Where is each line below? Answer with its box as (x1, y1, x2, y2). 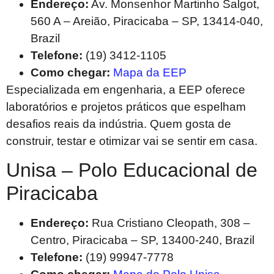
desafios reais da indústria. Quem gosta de (6, 117, 231, 130)
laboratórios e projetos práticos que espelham (6, 100, 246, 113)
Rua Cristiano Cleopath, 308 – (89, 217, 250, 230)
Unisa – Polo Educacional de (6, 159, 257, 182)
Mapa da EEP (113, 65, 187, 79)
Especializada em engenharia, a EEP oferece (6, 83, 245, 96)
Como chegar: (31, 65, 110, 79)
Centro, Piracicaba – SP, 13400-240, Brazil (31, 234, 254, 247)
